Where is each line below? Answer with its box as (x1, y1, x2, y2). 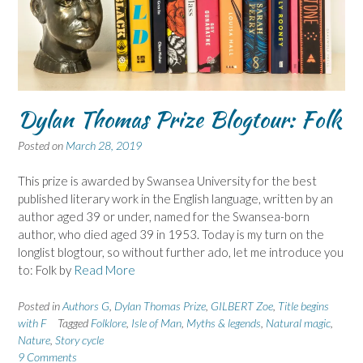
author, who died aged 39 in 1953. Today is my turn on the (18, 227, 324, 242)
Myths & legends (186, 315, 261, 330)
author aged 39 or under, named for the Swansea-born (18, 209, 310, 224)
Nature (18, 332, 50, 347)
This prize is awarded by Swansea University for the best (18, 173, 317, 189)
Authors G (62, 298, 109, 313)
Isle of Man (131, 315, 181, 330)
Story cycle (55, 332, 104, 347)
